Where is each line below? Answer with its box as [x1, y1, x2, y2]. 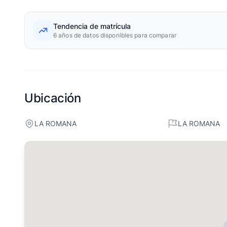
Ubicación [24, 91, 81, 105]
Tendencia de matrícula [53, 22, 131, 30]
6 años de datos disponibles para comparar [53, 31, 176, 39]
